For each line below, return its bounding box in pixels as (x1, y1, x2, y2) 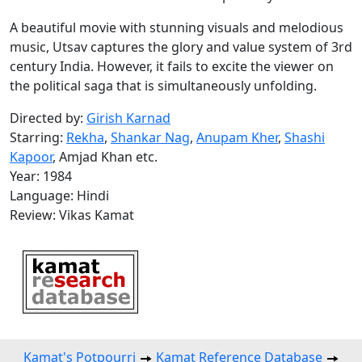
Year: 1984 (10, 167, 72, 185)
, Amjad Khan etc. (53, 148, 158, 166)
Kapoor (10, 148, 53, 166)
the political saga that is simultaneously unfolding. (10, 77, 317, 95)
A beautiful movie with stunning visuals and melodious (10, 19, 343, 36)
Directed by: (10, 109, 86, 127)
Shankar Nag (111, 128, 190, 146)
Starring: (10, 128, 66, 146)
